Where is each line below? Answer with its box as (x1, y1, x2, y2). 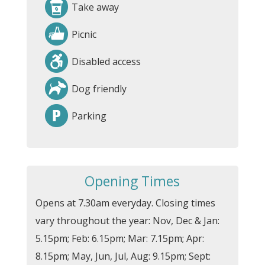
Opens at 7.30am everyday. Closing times (35, 196, 215, 209)
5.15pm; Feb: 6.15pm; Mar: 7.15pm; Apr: (35, 232, 204, 245)
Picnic (71, 28, 96, 41)
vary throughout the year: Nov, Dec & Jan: (35, 214, 219, 227)
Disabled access (71, 55, 141, 68)
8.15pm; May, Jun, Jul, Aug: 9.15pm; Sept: (35, 250, 211, 263)
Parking (71, 109, 106, 122)
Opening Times (85, 172, 180, 190)
